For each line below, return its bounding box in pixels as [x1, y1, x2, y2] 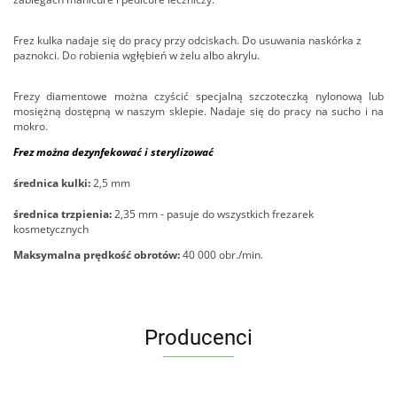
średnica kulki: [13, 175, 90, 191]
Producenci [144, 325, 253, 350]
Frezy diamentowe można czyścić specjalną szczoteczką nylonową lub [13, 89, 384, 104]
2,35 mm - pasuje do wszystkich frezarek [112, 206, 314, 222]
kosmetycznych [13, 222, 89, 237]
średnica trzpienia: [13, 206, 112, 222]
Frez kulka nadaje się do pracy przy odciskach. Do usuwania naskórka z [13, 33, 362, 48]
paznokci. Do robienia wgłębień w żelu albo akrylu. [13, 48, 260, 63]
